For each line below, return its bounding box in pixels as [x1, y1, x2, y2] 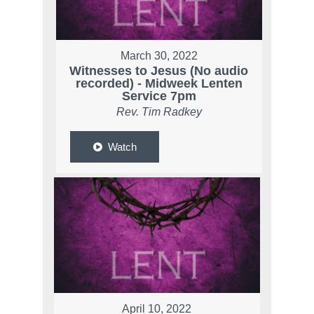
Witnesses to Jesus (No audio [69, 64, 249, 78]
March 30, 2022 [120, 50, 198, 62]
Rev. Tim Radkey [116, 106, 202, 118]
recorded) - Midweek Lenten [75, 76, 243, 91]
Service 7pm [121, 89, 196, 104]
